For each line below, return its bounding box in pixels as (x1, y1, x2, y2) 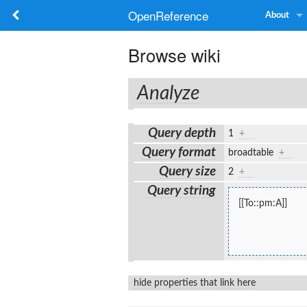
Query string (147, 184, 217, 197)
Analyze (137, 83, 199, 103)
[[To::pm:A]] (238, 198, 287, 208)
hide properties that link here (134, 278, 256, 288)
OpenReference (128, 7, 208, 24)
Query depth (148, 126, 217, 140)
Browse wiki (128, 42, 221, 67)
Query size (159, 164, 217, 178)
